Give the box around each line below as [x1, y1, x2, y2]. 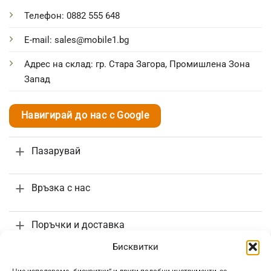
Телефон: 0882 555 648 [24, 10, 120, 21]
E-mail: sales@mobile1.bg [24, 34, 129, 45]
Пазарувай [31, 145, 80, 157]
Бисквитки [113, 241, 158, 252]
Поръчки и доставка [31, 219, 125, 231]
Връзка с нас [31, 182, 90, 194]
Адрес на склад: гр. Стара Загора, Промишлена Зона [24, 58, 250, 70]
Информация [31, 256, 91, 268]
